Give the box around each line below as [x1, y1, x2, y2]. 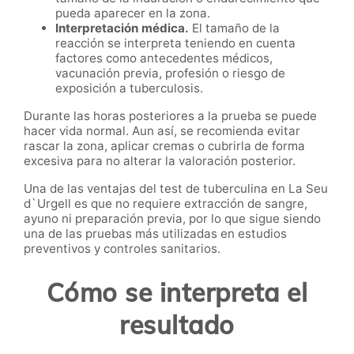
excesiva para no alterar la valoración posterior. [24, 153, 296, 169]
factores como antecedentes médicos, [55, 51, 273, 66]
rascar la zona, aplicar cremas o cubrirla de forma [24, 138, 305, 154]
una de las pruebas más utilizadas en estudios [24, 225, 287, 241]
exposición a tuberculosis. [55, 81, 203, 96]
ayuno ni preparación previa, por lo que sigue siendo [24, 210, 321, 226]
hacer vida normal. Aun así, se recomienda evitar [24, 123, 300, 139]
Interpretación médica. [55, 21, 189, 36]
